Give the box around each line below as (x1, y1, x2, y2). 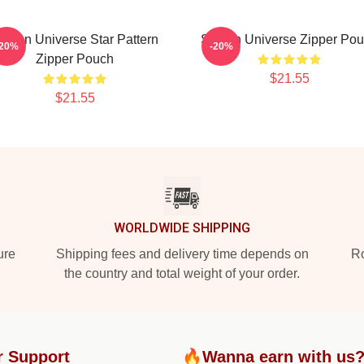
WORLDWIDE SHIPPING (114, 220, 250, 236)
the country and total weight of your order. (64, 266, 300, 280)
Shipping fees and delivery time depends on (55, 247, 309, 261)
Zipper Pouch (36, 52, 114, 66)
